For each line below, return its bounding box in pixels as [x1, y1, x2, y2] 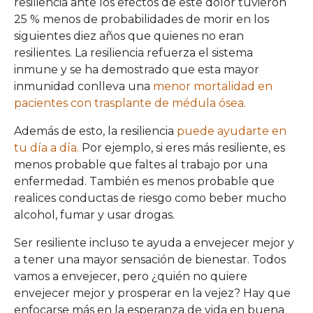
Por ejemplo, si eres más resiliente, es [79, 141, 285, 154]
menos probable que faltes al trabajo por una [14, 158, 268, 171]
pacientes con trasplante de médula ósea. [14, 96, 246, 110]
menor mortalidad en [153, 80, 272, 93]
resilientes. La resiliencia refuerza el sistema [14, 46, 253, 59]
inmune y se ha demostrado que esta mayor [14, 63, 259, 76]
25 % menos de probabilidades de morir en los [14, 13, 269, 26]
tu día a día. [14, 141, 79, 154]
